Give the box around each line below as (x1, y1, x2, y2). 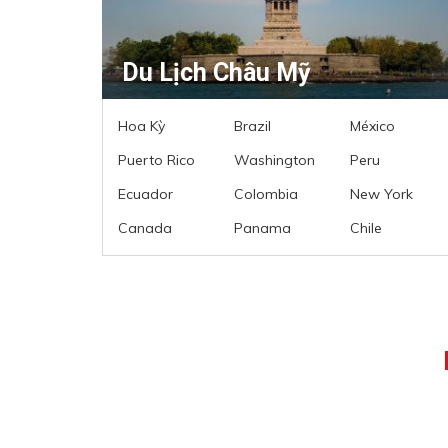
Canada (118, 218, 172, 237)
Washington (234, 150, 315, 169)
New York (350, 184, 413, 203)
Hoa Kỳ (118, 116, 165, 135)
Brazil (234, 116, 271, 135)
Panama (234, 218, 291, 237)
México (350, 116, 395, 135)
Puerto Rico (118, 150, 195, 169)
